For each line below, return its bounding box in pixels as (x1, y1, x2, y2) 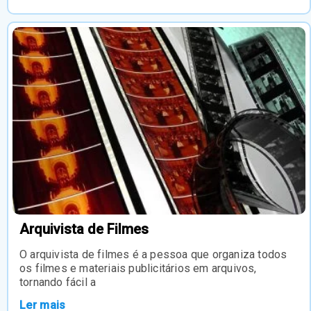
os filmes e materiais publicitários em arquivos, (19, 261, 257, 275)
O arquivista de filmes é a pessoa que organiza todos (19, 247, 287, 261)
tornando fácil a (19, 275, 96, 289)
